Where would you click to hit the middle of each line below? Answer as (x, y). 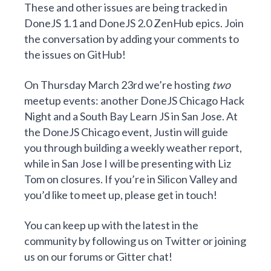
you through (54, 147)
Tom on (42, 179)
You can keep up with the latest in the (111, 225)
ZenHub (174, 23)
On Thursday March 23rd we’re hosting (118, 84)
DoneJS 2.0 (125, 23)
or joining (224, 240)
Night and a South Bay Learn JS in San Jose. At (131, 116)
